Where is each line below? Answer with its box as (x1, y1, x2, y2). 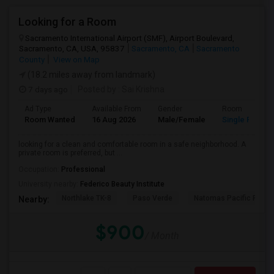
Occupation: (18, 165, 61, 174)
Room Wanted (24, 115, 75, 124)
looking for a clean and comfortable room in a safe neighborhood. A (18, 140, 246, 149)
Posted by (78, 84, 116, 94)
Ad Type (24, 105, 51, 113)
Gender (158, 105, 182, 113)
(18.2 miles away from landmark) (26, 70, 155, 80)
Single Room (222, 115, 268, 124)
